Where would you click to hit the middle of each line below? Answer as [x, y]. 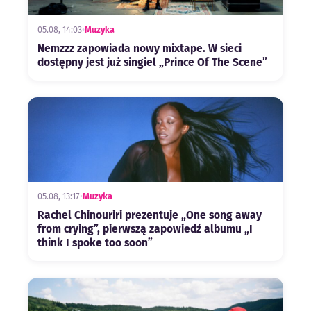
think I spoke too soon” [95, 243]
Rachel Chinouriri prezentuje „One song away [150, 216]
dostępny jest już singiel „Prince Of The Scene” [152, 62]
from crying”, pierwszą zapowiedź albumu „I [145, 229]
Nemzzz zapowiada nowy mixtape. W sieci [140, 48]
